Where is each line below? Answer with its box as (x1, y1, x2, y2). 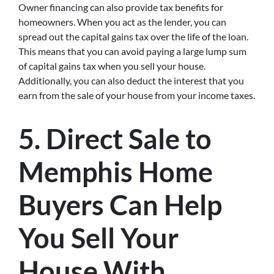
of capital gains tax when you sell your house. (18, 60, 206, 72)
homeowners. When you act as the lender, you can (18, 16, 226, 28)
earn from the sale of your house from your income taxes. (18, 89, 255, 101)
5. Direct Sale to (18, 122, 212, 155)
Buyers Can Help (18, 188, 222, 221)
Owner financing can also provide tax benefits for (18, 1, 223, 13)
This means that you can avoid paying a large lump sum (18, 45, 246, 57)
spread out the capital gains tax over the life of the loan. (18, 31, 248, 42)
